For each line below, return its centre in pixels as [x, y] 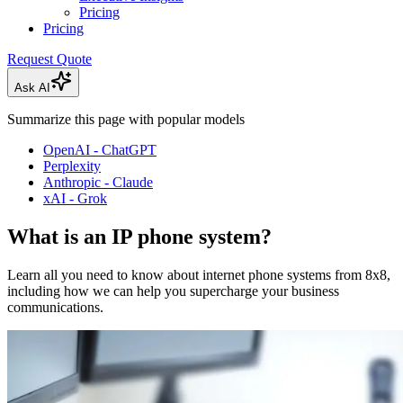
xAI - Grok [75, 199]
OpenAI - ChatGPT [100, 150]
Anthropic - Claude [98, 183]
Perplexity [72, 166]
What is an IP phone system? [139, 237]
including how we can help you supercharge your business [173, 291]
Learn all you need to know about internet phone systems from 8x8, [199, 274]
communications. [55, 307]
